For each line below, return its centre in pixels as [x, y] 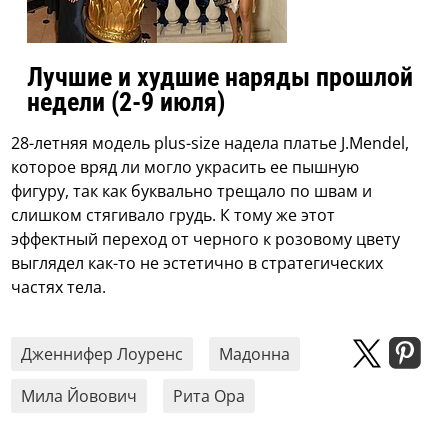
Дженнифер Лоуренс [102, 354]
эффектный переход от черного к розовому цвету [206, 239]
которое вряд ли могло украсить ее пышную [185, 167]
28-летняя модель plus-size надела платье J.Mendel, [210, 143]
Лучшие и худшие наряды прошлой [220, 77]
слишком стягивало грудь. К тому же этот [173, 215]
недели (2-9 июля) [126, 102]
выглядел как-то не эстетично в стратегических [197, 263]
